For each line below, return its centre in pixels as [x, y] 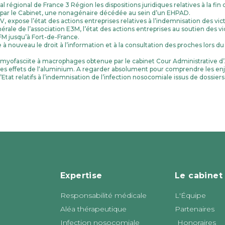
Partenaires [195, 209]
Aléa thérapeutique [93, 209]
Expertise [81, 175]
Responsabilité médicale [103, 195]
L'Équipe [190, 195]
